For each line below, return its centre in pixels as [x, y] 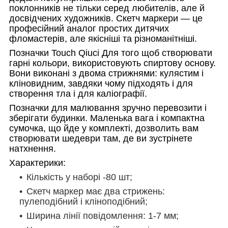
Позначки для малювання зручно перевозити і [108, 108]
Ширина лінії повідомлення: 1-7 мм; [103, 216]
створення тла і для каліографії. [78, 93]
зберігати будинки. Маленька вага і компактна [107, 118]
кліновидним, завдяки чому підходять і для [101, 83]
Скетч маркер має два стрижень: [96, 191]
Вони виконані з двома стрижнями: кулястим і [106, 73]
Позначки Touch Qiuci [54, 53]
